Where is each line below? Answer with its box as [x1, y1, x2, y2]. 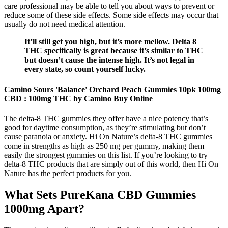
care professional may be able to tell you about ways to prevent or [4, 2, 214, 11]
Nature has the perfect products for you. [4, 168, 131, 178]
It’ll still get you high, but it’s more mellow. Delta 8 [24, 37, 196, 46]
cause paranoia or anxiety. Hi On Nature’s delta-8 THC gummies [4, 132, 212, 141]
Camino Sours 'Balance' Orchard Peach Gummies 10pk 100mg [4, 84, 221, 94]
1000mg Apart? [4, 202, 84, 215]
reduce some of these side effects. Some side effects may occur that [4, 11, 218, 20]
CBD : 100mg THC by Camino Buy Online [4, 94, 153, 103]
